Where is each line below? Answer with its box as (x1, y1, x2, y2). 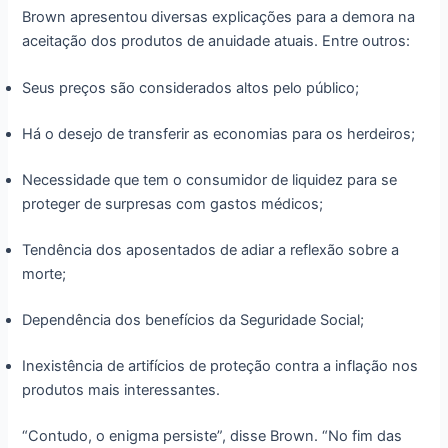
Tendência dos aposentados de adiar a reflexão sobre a (22, 241, 400, 260)
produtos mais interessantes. (22, 380, 221, 399)
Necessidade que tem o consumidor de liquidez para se (22, 171, 398, 190)
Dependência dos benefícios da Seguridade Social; (22, 310, 365, 329)
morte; (22, 265, 67, 284)
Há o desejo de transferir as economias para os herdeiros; (22, 125, 416, 144)
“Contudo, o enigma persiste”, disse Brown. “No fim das (22, 426, 403, 445)
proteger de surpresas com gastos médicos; (22, 195, 324, 214)
